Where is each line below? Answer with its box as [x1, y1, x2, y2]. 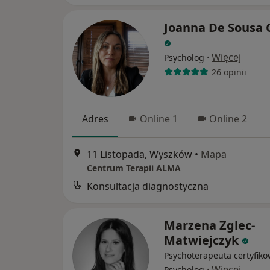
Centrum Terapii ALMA [87, 162, 181, 174]
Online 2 [209, 112, 247, 125]
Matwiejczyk [164, 232, 242, 249]
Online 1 [140, 112, 178, 125]
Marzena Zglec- [164, 217, 255, 234]
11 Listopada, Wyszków [87, 148, 192, 162]
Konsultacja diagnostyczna [87, 180, 209, 193]
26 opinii [211, 66, 246, 78]
